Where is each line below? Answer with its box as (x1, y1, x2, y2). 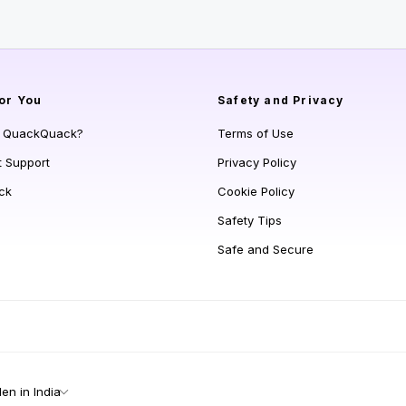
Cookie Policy (217, 184, 295, 198)
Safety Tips (217, 213, 282, 227)
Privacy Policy (217, 155, 296, 169)
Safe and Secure (217, 242, 314, 256)
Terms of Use (217, 126, 294, 140)
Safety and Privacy (217, 93, 344, 107)
